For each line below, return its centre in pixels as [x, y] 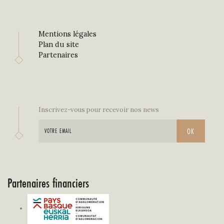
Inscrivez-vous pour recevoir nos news [99, 109]
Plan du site [59, 44]
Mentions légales [68, 34]
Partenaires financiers [48, 182]
